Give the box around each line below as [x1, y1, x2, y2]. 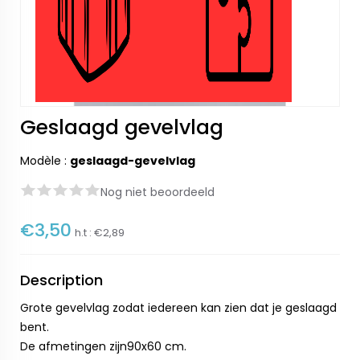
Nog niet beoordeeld [100, 184, 215, 200]
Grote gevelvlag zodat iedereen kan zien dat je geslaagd [20, 300, 337, 316]
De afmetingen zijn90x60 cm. [20, 338, 186, 354]
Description [20, 270, 103, 290]
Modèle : [20, 153, 70, 169]
